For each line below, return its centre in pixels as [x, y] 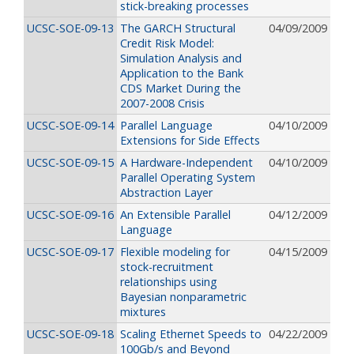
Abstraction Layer [166, 193]
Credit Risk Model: [167, 43]
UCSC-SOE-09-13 [70, 28]
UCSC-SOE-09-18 [70, 334]
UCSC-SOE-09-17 [70, 252]
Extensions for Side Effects [190, 141]
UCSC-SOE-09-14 [70, 126]
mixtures [143, 312]
